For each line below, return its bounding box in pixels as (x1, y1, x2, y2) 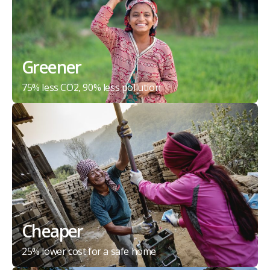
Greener (22, 55, 81, 79)
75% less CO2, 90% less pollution (22, 81, 161, 95)
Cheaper (22, 219, 83, 243)
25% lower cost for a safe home (22, 245, 156, 259)
